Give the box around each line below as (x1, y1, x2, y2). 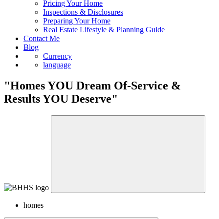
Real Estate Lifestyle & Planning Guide (43, 34, 165, 43)
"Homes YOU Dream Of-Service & (4, 88, 181, 101)
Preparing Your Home (43, 25, 110, 34)
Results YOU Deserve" (4, 101, 118, 114)
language (43, 69, 71, 78)
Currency (43, 61, 72, 69)
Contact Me (23, 43, 60, 51)
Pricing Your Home (43, 8, 103, 16)
